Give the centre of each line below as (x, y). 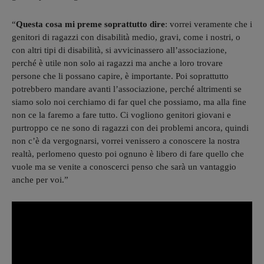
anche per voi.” (40, 179)
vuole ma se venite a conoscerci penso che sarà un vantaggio (124, 166)
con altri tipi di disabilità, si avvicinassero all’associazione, (119, 50)
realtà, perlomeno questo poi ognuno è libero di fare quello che (128, 154)
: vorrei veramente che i (209, 24)
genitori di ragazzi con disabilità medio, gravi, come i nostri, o (126, 37)
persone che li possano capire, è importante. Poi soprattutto (120, 76)
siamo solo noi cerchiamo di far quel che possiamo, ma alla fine (129, 102)
